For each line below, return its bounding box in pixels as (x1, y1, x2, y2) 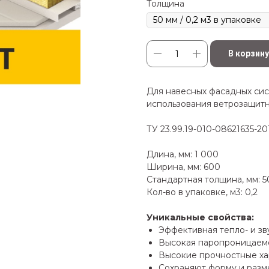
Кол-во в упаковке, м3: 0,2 (147, 187, 258, 198)
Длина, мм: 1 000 (147, 149, 219, 160)
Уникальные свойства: (147, 212, 254, 223)
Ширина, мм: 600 (147, 162, 220, 173)
